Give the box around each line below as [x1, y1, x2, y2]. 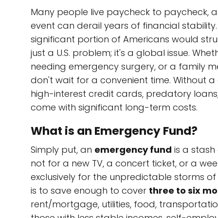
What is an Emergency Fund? [31, 123, 198, 139]
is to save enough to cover [31, 184, 149, 197]
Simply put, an [31, 144, 94, 156]
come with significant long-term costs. [31, 101, 198, 113]
